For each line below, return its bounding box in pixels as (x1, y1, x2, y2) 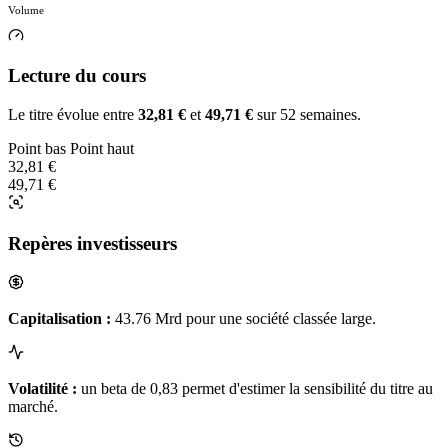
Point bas (8, 140, 66, 158)
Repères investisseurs (8, 232, 177, 254)
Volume (8, 3, 44, 16)
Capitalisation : (8, 309, 111, 327)
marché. (8, 397, 58, 415)
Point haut (70, 140, 134, 158)
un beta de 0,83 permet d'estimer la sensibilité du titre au (77, 379, 433, 397)
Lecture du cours (8, 65, 146, 87)
